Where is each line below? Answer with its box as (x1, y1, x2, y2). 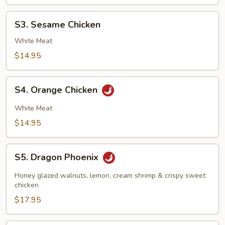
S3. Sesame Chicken (15, 19, 100, 31)
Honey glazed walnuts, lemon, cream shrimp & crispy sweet (15, 171, 205, 180)
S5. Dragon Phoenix (15, 151, 101, 164)
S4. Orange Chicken (15, 84, 100, 96)
